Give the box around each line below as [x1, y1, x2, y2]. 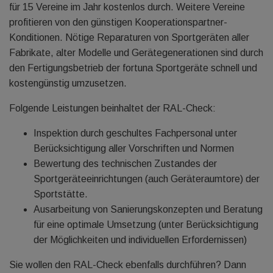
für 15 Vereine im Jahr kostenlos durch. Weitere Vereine [9, 2, 245, 12]
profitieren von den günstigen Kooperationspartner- [9, 17, 227, 27]
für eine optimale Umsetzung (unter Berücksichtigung [34, 219, 258, 230]
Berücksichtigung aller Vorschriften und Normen [34, 143, 234, 154]
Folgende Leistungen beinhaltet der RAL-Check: [9, 103, 216, 113]
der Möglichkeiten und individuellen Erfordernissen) [34, 235, 247, 245]
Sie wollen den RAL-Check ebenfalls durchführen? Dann [9, 260, 246, 270]
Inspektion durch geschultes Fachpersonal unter [34, 128, 237, 138]
